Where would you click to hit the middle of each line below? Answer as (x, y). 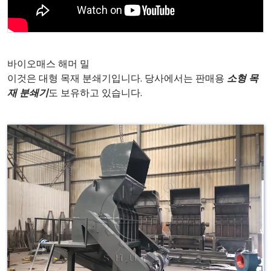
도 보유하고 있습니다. (95, 93)
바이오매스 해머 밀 (48, 64)
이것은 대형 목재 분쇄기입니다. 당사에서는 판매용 (117, 78)
